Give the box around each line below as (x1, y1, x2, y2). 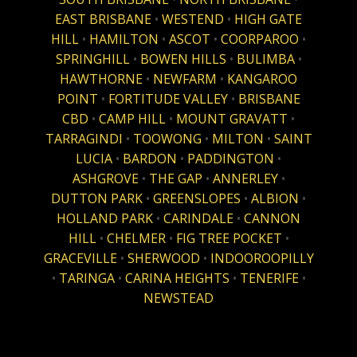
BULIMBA (236, 50, 298, 69)
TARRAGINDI (45, 130, 123, 148)
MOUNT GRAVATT (176, 110, 288, 128)
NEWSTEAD (143, 289, 214, 308)
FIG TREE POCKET (175, 229, 282, 248)
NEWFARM (153, 70, 220, 88)
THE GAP (148, 170, 202, 188)
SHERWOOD (127, 249, 203, 268)
